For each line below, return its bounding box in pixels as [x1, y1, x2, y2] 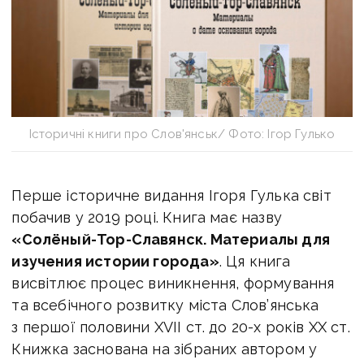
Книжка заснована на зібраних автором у [11, 340, 318, 357]
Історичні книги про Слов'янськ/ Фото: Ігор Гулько [28, 126, 336, 141]
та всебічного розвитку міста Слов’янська [11, 296, 319, 314]
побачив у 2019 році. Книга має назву [11, 208, 282, 226]
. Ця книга [219, 252, 291, 270]
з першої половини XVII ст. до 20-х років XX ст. [11, 318, 350, 336]
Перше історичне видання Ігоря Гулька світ [11, 186, 331, 204]
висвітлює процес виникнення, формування [11, 274, 335, 292]
